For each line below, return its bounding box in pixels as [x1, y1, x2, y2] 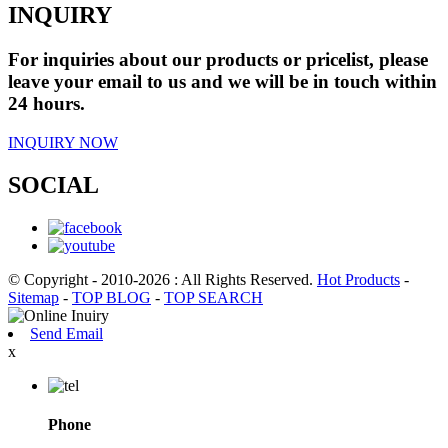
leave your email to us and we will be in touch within [8, 71, 437, 93]
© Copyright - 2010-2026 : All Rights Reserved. [8, 270, 317, 288]
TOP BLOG [72, 288, 151, 306]
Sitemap [8, 288, 59, 306]
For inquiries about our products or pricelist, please [8, 49, 428, 71]
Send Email [30, 324, 103, 342]
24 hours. [8, 93, 85, 115]
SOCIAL [8, 171, 99, 198]
